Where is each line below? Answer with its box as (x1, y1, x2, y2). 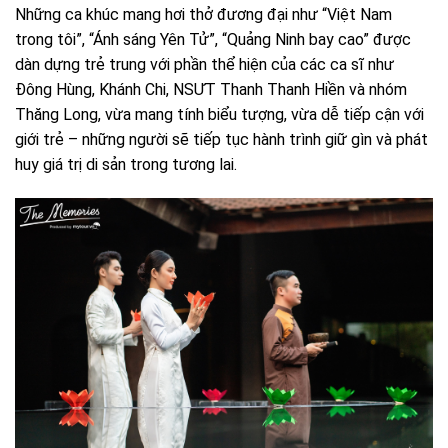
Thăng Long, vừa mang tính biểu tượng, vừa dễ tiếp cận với (15, 105, 424, 125)
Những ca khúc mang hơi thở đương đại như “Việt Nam (15, 5, 392, 25)
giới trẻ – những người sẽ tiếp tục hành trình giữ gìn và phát (15, 130, 428, 150)
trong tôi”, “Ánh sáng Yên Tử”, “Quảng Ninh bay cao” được (15, 30, 411, 50)
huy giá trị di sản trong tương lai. (15, 155, 237, 175)
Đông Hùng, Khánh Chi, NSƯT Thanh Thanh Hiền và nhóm (15, 80, 407, 100)
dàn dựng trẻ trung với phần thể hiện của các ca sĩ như (15, 55, 394, 75)
